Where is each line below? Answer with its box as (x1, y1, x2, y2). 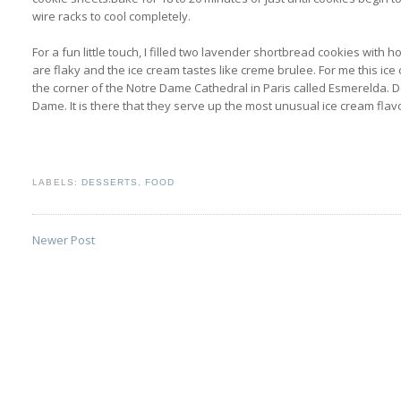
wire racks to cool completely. (32, 7, 192, 24)
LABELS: (32, 177, 81, 188)
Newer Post (32, 232, 96, 249)
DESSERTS (81, 177, 138, 188)
